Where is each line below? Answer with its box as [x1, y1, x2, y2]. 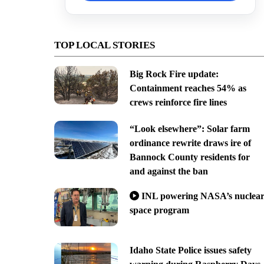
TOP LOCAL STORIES [54, 39, 155, 51]
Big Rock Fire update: [129, 68, 219, 79]
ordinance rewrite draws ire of [129, 137, 251, 148]
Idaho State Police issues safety [129, 245, 252, 256]
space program [129, 204, 189, 215]
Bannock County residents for [129, 151, 250, 162]
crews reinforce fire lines [129, 97, 227, 107]
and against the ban [129, 166, 208, 176]
